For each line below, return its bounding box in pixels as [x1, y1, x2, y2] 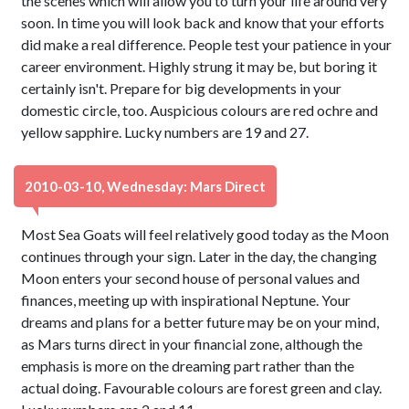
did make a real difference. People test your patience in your [21, 36, 393, 53]
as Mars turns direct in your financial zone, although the [21, 335, 363, 352]
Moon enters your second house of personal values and [21, 269, 361, 287]
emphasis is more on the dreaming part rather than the [21, 357, 355, 374]
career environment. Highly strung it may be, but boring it [21, 58, 378, 75]
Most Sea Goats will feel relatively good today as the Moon [21, 225, 390, 243]
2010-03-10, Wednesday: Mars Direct [25, 178, 266, 194]
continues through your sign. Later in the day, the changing [21, 247, 378, 265]
